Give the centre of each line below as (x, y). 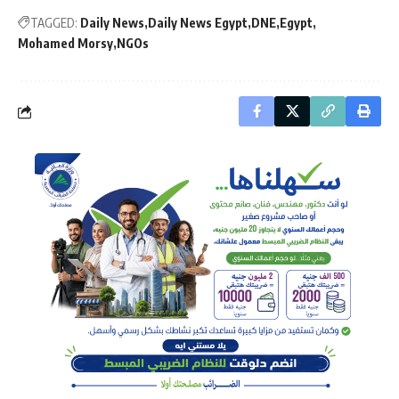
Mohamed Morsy (65, 44)
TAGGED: (54, 23)
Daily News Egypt (198, 23)
